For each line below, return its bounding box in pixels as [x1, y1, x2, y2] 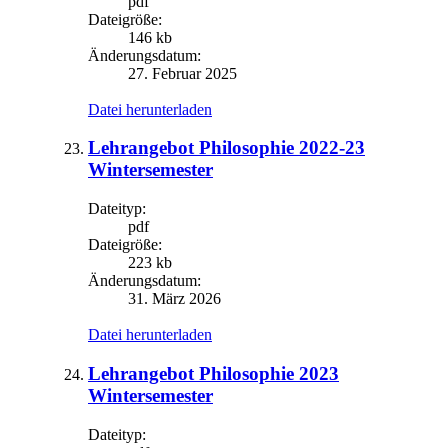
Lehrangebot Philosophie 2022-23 [88, 137, 365, 159]
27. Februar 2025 [128, 64, 237, 82]
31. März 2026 [128, 290, 221, 308]
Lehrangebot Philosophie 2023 [88, 362, 339, 384]
